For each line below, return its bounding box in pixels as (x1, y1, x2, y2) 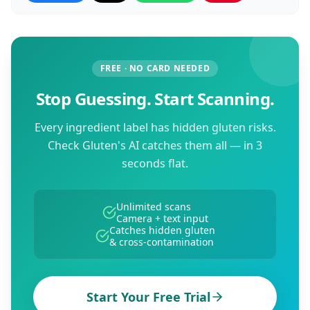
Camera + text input (116, 212, 208, 225)
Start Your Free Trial (86, 289, 210, 305)
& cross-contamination (109, 235, 214, 248)
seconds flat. (122, 156, 188, 171)
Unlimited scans (116, 200, 191, 213)
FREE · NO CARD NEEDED (100, 62, 210, 74)
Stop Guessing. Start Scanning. (35, 87, 275, 110)
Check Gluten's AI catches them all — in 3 (48, 138, 262, 153)
